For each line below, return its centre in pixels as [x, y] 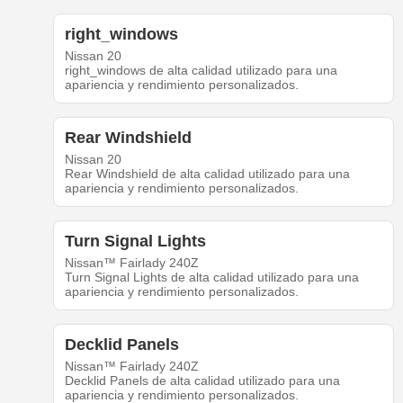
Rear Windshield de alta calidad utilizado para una [207, 174]
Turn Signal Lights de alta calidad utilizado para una [211, 278]
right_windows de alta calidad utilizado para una [201, 71]
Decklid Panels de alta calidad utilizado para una [202, 381]
